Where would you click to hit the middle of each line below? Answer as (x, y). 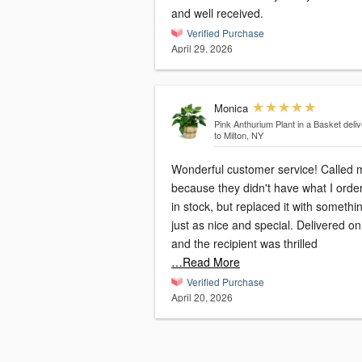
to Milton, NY (238, 135)
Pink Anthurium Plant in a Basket (277, 124)
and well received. (217, 13)
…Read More (206, 262)
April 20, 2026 (202, 297)
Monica (231, 108)
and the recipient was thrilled (244, 244)
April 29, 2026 (202, 48)
